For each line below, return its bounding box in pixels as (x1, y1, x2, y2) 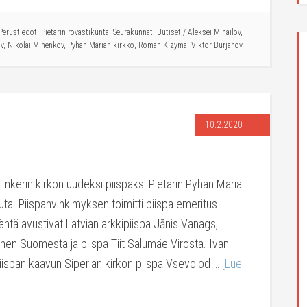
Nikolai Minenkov (8, 40, 64, 50)
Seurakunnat (113, 27, 153, 37)
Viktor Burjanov (191, 40, 243, 50)
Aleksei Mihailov (188, 27, 241, 37)
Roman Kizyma (138, 40, 187, 50)
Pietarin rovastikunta (41, 27, 109, 37)
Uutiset (157, 27, 181, 37)
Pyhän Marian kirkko (68, 40, 134, 50)
